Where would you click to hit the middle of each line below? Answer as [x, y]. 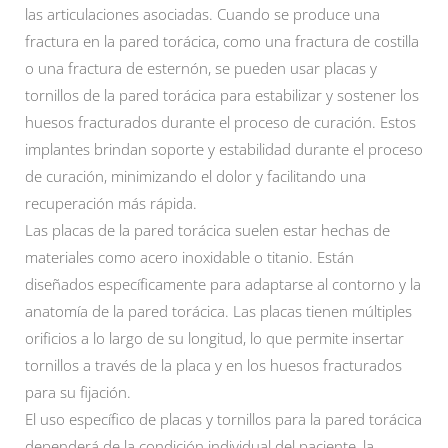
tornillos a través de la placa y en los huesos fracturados [213, 365]
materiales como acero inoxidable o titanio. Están [189, 257]
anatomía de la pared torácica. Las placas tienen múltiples [218, 311]
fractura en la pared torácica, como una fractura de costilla [222, 41]
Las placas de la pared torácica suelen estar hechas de [207, 230]
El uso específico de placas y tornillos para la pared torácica [223, 419]
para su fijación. [78, 392]
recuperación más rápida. [111, 203]
